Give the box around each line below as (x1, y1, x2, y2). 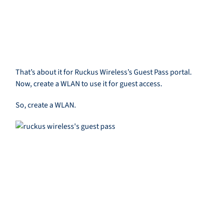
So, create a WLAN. (15, 100, 76, 111)
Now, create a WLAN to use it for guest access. (15, 78, 162, 90)
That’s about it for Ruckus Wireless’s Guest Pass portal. (15, 67, 192, 78)
